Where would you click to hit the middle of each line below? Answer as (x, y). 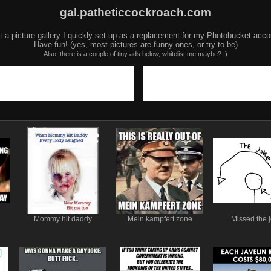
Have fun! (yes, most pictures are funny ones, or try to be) (135, 44)
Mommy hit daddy (63, 219)
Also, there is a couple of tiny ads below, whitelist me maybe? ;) (135, 54)
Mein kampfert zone (160, 219)
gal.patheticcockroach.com (135, 12)
